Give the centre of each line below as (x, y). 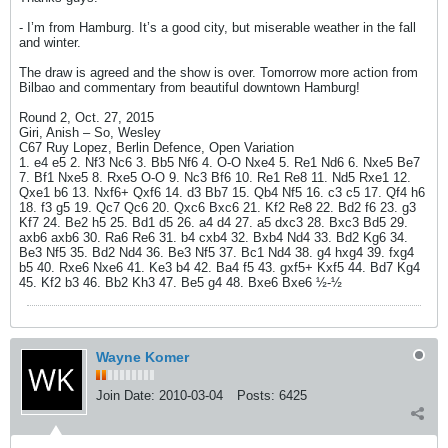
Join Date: (125, 395)
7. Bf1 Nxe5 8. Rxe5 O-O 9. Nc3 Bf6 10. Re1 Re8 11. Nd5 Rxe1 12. (215, 177)
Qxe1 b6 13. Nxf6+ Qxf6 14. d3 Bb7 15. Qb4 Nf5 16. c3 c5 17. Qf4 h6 (222, 192)
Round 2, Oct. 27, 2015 (86, 117)
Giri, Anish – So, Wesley (90, 132)
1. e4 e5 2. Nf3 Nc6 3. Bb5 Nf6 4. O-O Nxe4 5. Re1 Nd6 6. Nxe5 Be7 (219, 162)
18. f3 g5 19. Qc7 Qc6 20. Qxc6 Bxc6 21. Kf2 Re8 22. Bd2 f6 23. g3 (217, 207)
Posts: (256, 395)
